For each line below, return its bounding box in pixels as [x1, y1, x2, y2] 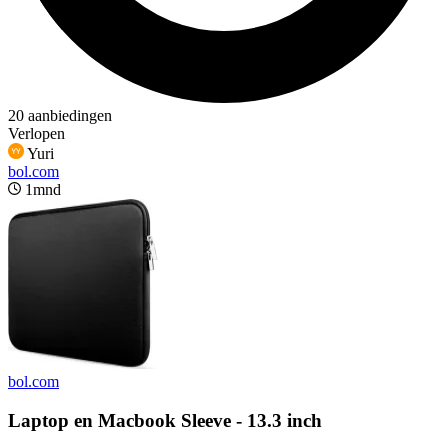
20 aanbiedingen [8, 107, 112, 124]
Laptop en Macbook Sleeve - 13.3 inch [8, 409, 322, 431]
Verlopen [8, 125, 65, 142]
